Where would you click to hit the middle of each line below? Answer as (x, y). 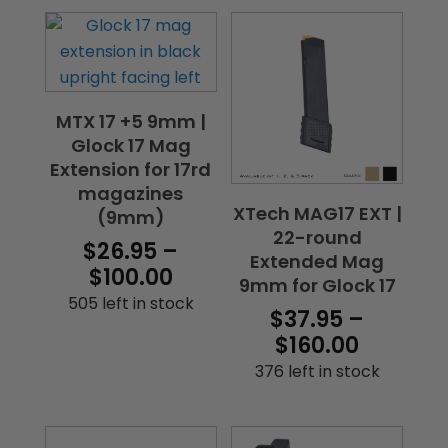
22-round (317, 238)
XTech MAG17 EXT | (317, 214)
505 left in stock (130, 304)
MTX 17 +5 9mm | (130, 122)
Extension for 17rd (131, 170)
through (218, 355)
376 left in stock (317, 372)
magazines (131, 194)
